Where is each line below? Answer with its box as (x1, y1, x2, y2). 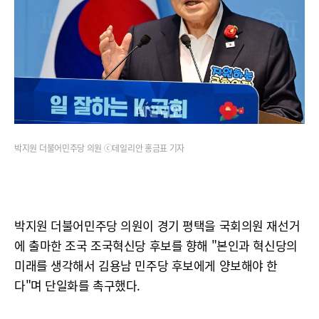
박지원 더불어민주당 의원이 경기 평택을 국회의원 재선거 (14, 216, 300, 234)
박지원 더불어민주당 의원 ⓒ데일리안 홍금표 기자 (14, 142, 185, 155)
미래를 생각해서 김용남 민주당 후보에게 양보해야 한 (14, 256, 278, 274)
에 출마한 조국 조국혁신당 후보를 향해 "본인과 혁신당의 (14, 236, 298, 254)
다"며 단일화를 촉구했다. (14, 276, 140, 294)
